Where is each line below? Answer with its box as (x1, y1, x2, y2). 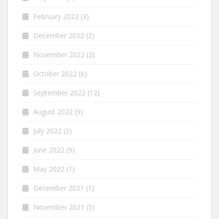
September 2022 (33, 88, 86, 97)
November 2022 (33, 49, 85, 59)
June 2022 (33, 145, 65, 154)
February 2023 (33, 11, 79, 21)
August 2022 (33, 107, 73, 116)
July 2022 (33, 126, 62, 135)
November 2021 (33, 202, 85, 212)
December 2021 (33, 183, 84, 193)
